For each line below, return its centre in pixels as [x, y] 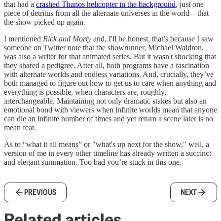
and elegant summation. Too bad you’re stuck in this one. [93, 162]
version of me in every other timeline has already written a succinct [108, 153]
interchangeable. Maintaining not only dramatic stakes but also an [105, 101]
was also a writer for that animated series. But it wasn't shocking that [110, 56]
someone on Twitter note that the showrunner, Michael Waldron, [104, 48]
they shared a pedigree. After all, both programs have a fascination [107, 65]
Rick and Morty [67, 39]
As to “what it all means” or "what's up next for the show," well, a [107, 144]
